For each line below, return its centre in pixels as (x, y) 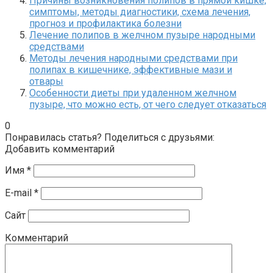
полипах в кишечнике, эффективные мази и (131, 70)
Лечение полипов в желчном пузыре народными (142, 35)
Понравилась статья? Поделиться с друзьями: (110, 138)
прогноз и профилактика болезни (105, 24)
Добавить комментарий (60, 149)
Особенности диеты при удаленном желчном (133, 93)
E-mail (19, 193)
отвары (46, 82)
